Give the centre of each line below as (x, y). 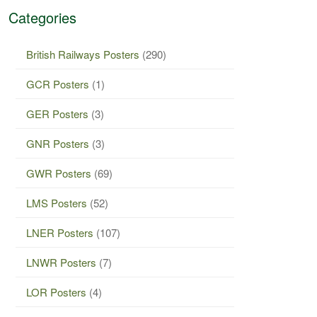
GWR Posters (59, 173)
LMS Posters (57, 202)
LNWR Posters (61, 262)
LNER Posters (60, 232)
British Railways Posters (83, 54)
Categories (42, 17)
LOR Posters (56, 292)
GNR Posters (58, 143)
